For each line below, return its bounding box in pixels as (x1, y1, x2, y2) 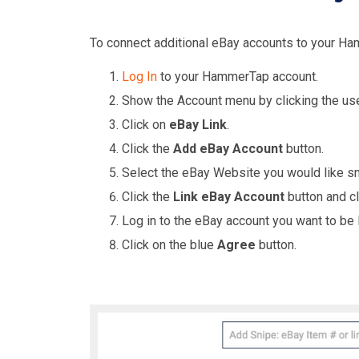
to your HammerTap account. (157, 69, 318, 84)
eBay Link (169, 117, 227, 132)
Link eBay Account (173, 189, 284, 204)
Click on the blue (122, 237, 217, 252)
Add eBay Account (173, 141, 283, 156)
